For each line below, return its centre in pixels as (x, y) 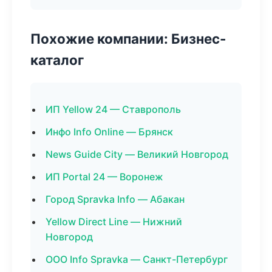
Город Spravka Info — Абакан (115, 199)
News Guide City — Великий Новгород (137, 154)
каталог (57, 60)
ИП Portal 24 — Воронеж (104, 177)
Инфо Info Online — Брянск (109, 132)
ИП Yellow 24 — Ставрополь (113, 109)
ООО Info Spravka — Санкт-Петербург (137, 259)
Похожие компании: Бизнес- (128, 39)
